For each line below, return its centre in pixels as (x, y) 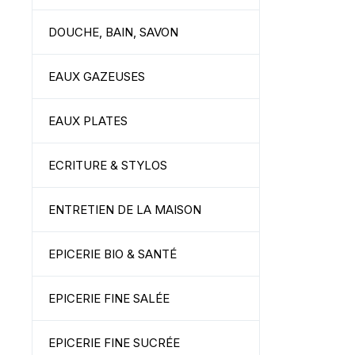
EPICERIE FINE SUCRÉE (114, 343)
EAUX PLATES (88, 121)
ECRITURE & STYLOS (108, 165)
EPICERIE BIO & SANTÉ (113, 254)
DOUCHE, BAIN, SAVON (113, 32)
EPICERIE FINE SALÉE (109, 298)
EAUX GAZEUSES (97, 76)
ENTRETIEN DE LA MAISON (125, 210)
